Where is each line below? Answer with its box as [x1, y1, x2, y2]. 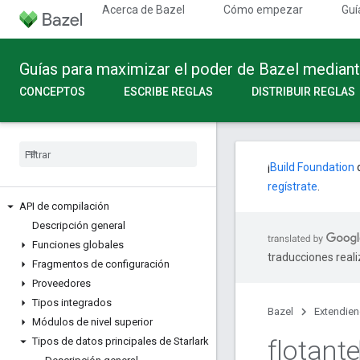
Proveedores [32, 277, 91, 289]
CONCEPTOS [19, 85, 85, 98]
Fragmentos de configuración [32, 258, 170, 270]
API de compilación [19, 200, 109, 212]
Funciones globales [32, 239, 124, 251]
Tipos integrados [32, 297, 112, 309]
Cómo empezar [223, 3, 303, 16]
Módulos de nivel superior [32, 316, 153, 328]
